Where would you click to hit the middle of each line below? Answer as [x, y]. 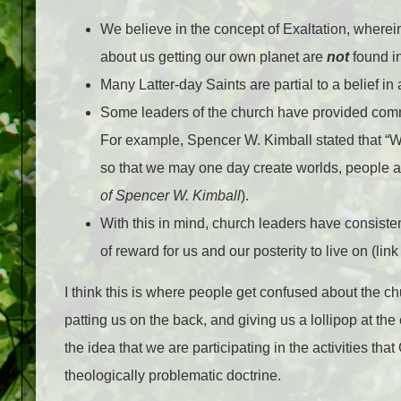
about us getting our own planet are [213, 56]
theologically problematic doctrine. [173, 376]
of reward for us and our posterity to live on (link [249, 251]
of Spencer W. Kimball [171, 195]
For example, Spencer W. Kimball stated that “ [245, 140]
